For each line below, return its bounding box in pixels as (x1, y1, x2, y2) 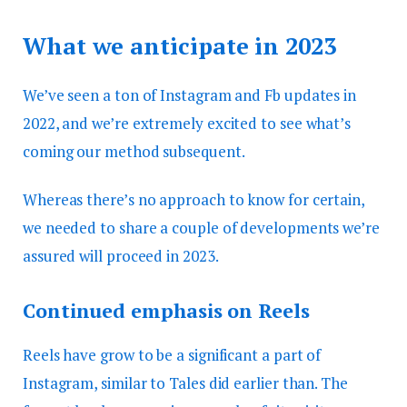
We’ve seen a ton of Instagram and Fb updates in (23, 84, 357, 105)
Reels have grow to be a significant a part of (23, 343, 322, 365)
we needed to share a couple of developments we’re (23, 216, 380, 238)
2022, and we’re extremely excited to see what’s (23, 112, 352, 134)
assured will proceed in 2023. (23, 244, 219, 266)
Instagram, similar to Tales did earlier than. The (23, 372, 348, 393)
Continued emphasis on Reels (23, 297, 310, 324)
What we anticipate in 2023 (23, 30, 336, 61)
